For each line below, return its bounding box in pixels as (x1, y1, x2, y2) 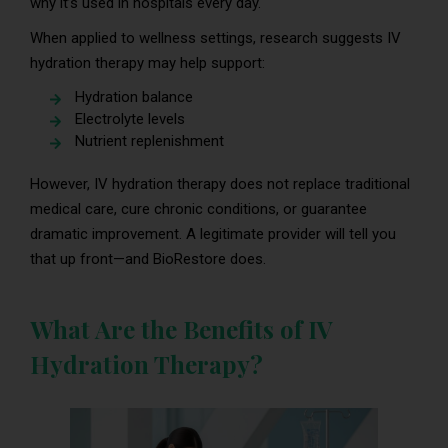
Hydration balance (75, 87, 193, 106)
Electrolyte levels (75, 109, 185, 128)
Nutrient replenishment (75, 131, 224, 150)
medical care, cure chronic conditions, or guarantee (30, 199, 367, 218)
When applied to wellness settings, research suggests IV (30, 28, 401, 47)
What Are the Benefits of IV (30, 312, 333, 345)
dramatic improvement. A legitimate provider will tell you (30, 224, 396, 243)
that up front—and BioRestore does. (30, 249, 266, 268)
